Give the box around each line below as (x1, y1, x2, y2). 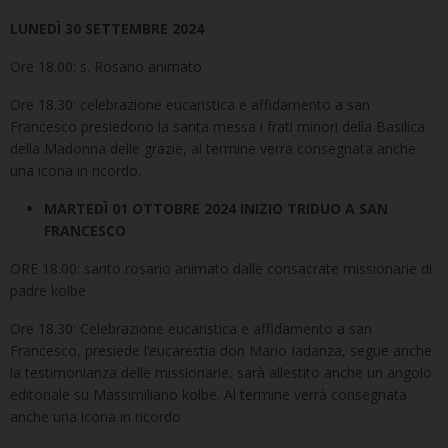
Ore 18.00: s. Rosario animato (10, 56, 202, 76)
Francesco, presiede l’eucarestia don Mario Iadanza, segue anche (10, 340, 432, 360)
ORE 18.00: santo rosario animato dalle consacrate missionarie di (10, 258, 432, 278)
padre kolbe (10, 280, 86, 300)
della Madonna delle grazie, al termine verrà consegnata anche (10, 138, 416, 158)
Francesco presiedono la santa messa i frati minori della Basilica (10, 116, 425, 136)
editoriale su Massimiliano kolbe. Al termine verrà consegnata (10, 384, 407, 404)
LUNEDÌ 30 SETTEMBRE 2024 (10, 18, 204, 38)
